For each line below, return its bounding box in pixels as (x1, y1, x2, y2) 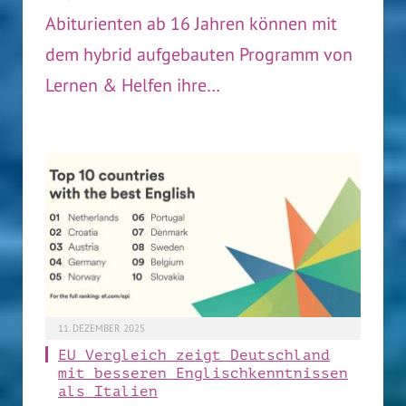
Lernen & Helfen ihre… (45, 72, 220, 97)
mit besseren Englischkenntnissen (58, 365, 348, 382)
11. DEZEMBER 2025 (58, 322, 145, 335)
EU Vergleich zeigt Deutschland (58, 347, 330, 364)
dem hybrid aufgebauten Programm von (45, 42, 353, 66)
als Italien (58, 383, 158, 401)
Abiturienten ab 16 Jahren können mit (45, 11, 337, 35)
